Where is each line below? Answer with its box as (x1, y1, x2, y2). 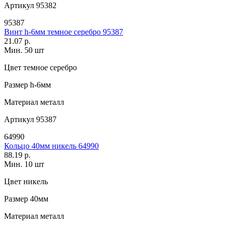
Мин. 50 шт (4, 46, 44, 55)
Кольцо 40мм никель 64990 (4, 141, 99, 151)
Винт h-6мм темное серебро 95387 (4, 27, 123, 37)
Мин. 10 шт (4, 160, 44, 169)
